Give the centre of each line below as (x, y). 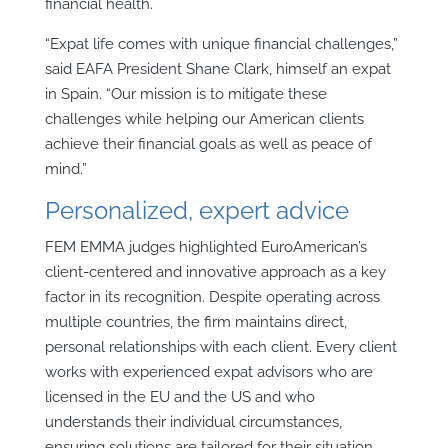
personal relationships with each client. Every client (220, 346)
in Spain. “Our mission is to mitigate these (185, 93)
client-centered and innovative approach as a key (215, 271)
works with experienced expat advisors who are (208, 371)
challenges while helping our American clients (204, 118)
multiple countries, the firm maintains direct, (195, 321)
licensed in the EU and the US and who (179, 396)
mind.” (65, 168)
